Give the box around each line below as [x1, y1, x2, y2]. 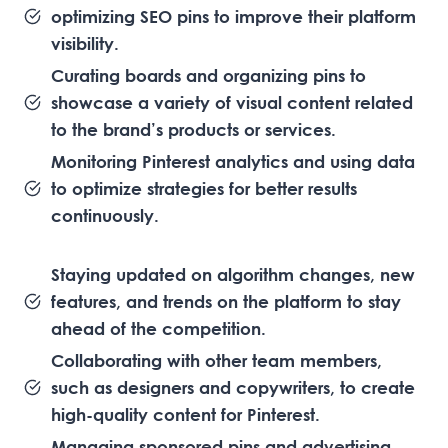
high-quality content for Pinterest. [51, 403, 320, 425]
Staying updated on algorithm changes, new [51, 263, 415, 285]
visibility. [51, 32, 119, 54]
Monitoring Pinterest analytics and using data [51, 150, 415, 172]
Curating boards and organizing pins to [51, 64, 366, 86]
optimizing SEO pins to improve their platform [51, 5, 416, 27]
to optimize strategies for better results [51, 177, 357, 199]
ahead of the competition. [51, 317, 266, 339]
